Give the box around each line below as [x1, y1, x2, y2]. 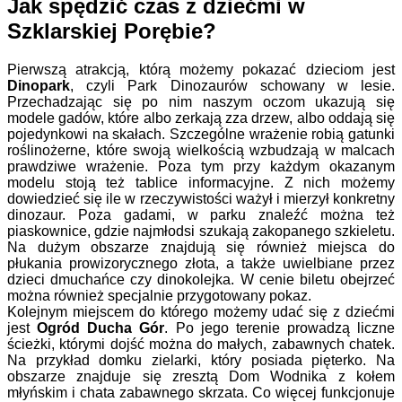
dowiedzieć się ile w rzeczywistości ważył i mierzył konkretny [7, 190, 395, 206]
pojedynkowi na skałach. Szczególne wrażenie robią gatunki [7, 126, 395, 142]
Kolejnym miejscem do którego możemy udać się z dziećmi [7, 303, 395, 319]
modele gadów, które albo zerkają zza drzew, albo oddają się [7, 109, 395, 126]
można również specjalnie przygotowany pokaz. [7, 287, 311, 303]
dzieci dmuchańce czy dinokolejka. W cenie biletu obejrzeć [7, 271, 395, 287]
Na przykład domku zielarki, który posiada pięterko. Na [7, 352, 395, 368]
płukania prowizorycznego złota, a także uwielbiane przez [7, 255, 395, 271]
